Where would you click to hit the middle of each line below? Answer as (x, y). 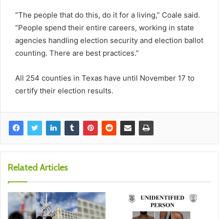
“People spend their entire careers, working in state (105, 27)
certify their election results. (64, 90)
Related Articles (38, 167)
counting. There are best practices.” (77, 53)
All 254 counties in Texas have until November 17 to (105, 78)
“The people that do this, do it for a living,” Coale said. (108, 15)
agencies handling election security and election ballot (109, 40)
